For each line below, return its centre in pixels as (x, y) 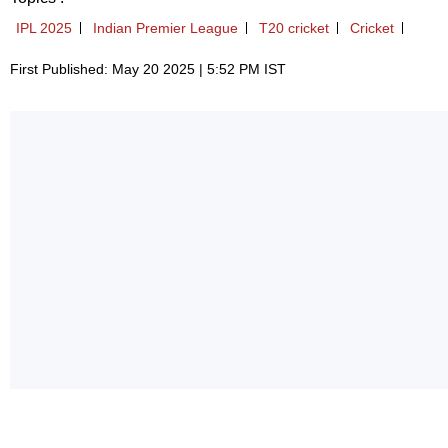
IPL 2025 (44, 28)
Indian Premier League (165, 28)
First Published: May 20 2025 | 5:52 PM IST (148, 69)
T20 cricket (294, 28)
